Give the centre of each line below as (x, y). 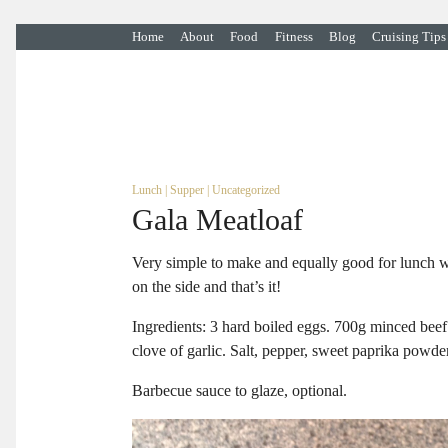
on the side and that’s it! (206, 287)
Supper (187, 190)
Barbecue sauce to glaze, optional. (239, 391)
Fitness (293, 36)
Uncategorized (246, 190)
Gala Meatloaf (217, 220)
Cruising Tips (408, 36)
